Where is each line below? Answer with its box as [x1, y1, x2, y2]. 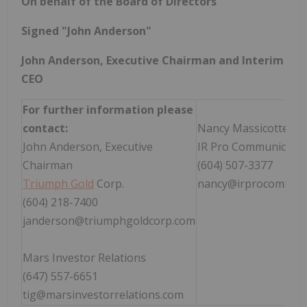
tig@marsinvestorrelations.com [23, 286, 184, 302]
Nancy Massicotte [197, 120, 288, 136]
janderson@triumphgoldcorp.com [23, 212, 195, 228]
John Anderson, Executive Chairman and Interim [21, 52, 284, 68]
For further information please [23, 101, 193, 117]
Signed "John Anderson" [21, 23, 151, 38]
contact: [23, 120, 68, 136]
